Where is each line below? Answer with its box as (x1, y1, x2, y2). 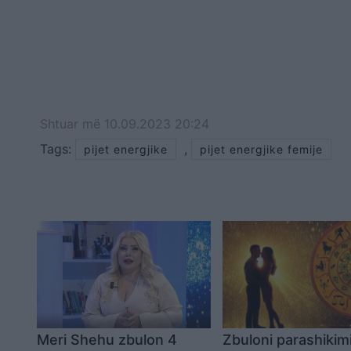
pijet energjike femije (200, 143, 323, 157)
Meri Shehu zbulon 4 (37, 331, 177, 348)
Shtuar (40, 116, 82, 132)
